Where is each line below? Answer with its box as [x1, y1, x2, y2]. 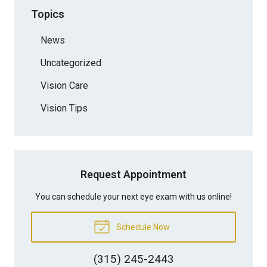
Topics [31, 7, 64, 20]
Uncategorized [41, 57, 101, 69]
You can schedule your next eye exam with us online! [35, 191, 232, 201]
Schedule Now [114, 222, 170, 232]
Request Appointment [80, 167, 187, 181]
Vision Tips [41, 102, 88, 114]
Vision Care [41, 79, 88, 91]
